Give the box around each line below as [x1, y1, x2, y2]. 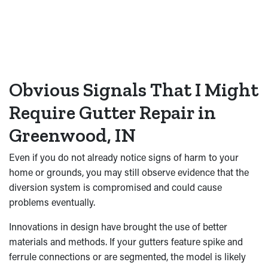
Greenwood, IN [9, 124, 136, 147]
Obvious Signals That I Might [9, 78, 258, 101]
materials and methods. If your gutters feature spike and [9, 235, 243, 248]
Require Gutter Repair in [9, 101, 216, 124]
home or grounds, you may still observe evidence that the [9, 166, 249, 178]
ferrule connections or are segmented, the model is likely [9, 250, 246, 263]
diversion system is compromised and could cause [9, 181, 222, 193]
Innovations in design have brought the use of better [9, 220, 227, 233]
